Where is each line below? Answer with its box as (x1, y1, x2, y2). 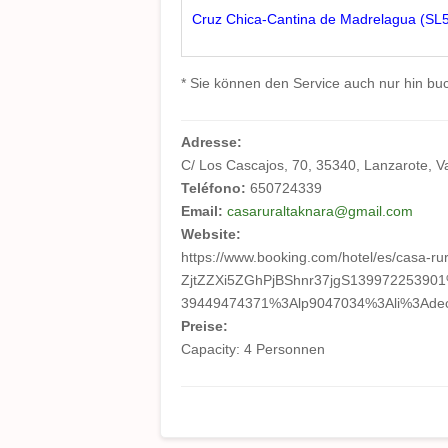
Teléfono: (181, 180, 250, 196)
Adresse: (181, 134, 246, 150)
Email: (181, 203, 227, 219)
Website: (181, 226, 245, 242)
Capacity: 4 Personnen (181, 341, 325, 357)
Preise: (181, 318, 232, 334)
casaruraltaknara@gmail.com (227, 203, 413, 219)
